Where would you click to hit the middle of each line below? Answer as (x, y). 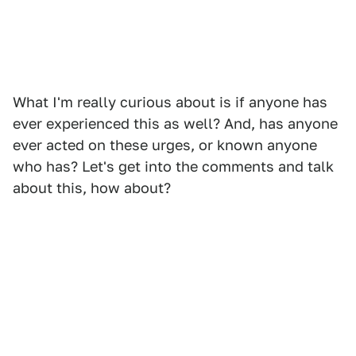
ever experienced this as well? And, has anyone (175, 124)
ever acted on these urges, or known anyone (165, 145)
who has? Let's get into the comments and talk (173, 166)
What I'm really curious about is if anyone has (170, 102)
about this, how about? (92, 188)
